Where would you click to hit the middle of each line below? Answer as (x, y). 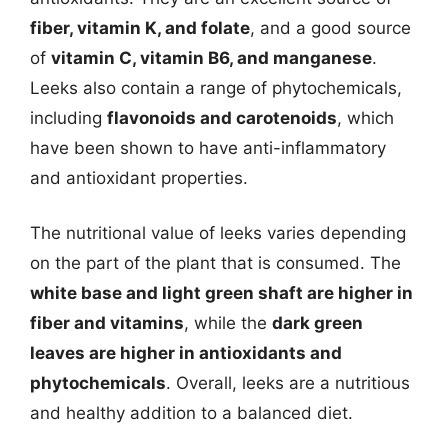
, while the (228, 323)
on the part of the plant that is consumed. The (215, 263)
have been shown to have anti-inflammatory (208, 147)
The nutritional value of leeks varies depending (218, 233)
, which (365, 117)
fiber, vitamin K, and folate (140, 27)
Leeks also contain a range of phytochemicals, (216, 87)
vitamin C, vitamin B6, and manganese (211, 57)
